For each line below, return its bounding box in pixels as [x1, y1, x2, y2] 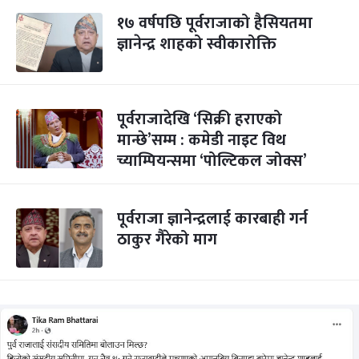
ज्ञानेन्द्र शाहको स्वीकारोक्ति [117, 30, 276, 58]
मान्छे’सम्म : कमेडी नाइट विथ [117, 127, 286, 154]
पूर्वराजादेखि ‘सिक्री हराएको [117, 106, 282, 133]
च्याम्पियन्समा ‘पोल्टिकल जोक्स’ [117, 147, 307, 175]
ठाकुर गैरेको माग [117, 226, 217, 253]
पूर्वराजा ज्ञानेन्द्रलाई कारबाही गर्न [117, 205, 308, 232]
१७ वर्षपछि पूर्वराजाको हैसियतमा [117, 10, 313, 37]
